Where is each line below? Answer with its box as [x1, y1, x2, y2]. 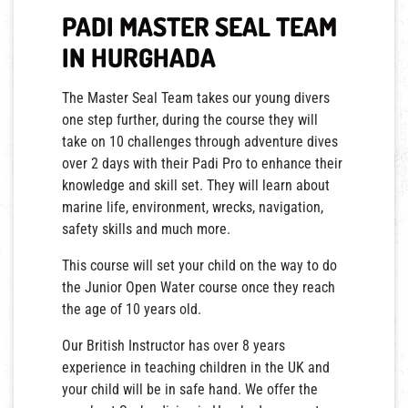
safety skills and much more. [62, 219, 231, 238]
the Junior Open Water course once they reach [62, 278, 336, 296]
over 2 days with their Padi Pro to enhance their [62, 154, 343, 172]
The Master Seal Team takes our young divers [62, 88, 331, 107]
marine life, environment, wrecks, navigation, [62, 198, 324, 216]
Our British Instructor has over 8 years [62, 336, 286, 354]
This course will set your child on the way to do [62, 256, 338, 274]
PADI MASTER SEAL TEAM [62, 9, 338, 43]
